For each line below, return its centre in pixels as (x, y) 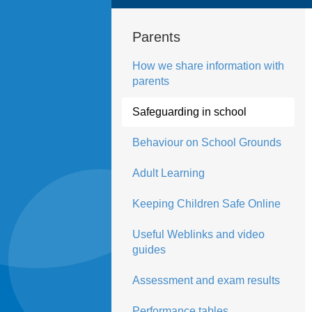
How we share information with (208, 66)
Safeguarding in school (189, 112)
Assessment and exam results (206, 280)
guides (149, 250)
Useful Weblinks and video (198, 234)
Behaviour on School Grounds (206, 142)
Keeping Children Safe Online (206, 204)
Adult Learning (168, 173)
